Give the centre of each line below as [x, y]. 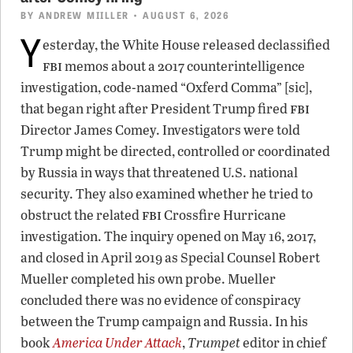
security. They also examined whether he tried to [167, 193]
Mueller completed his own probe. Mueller [148, 278]
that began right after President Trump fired [155, 108]
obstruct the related [81, 214]
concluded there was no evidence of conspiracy [161, 299]
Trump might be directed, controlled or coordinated [175, 150]
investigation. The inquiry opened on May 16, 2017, [168, 236]
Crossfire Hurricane [224, 214]
